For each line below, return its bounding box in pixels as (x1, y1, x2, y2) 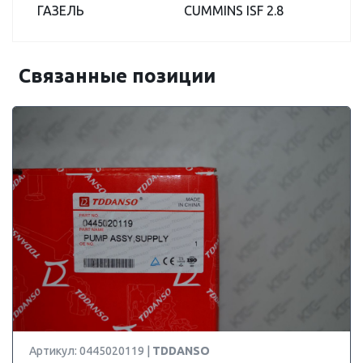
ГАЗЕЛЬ (37, 3, 84, 18)
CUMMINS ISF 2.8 (184, 3, 284, 18)
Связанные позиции (19, 65, 216, 87)
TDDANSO (152, 344, 210, 357)
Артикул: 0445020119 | (29, 344, 152, 357)
